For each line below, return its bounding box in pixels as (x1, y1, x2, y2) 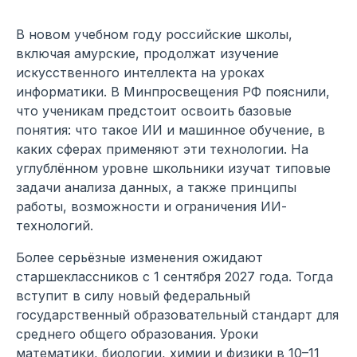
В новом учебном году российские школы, (16, 25, 292, 42)
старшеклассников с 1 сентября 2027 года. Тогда (16, 268, 333, 284)
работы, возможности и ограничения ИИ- (16, 198, 287, 214)
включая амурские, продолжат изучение (16, 45, 279, 61)
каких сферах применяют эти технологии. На (16, 140, 308, 157)
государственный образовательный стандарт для (16, 306, 339, 323)
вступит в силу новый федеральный (16, 287, 250, 304)
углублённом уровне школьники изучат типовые (16, 159, 331, 176)
